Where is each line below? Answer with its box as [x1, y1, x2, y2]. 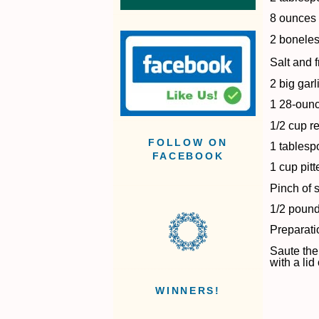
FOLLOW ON [148, 137, 228, 149]
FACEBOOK [152, 151, 224, 162]
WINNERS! [155, 286, 221, 297]
